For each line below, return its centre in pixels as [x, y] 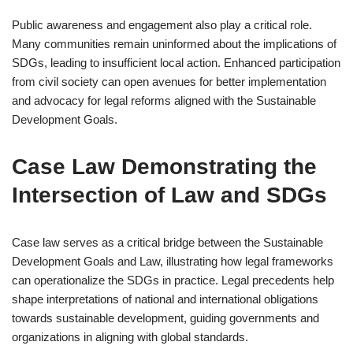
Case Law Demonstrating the [164, 167]
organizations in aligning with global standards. [130, 337]
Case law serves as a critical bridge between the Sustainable [167, 242]
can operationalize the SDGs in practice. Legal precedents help [173, 280]
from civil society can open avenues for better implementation [169, 82]
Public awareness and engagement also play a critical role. [162, 25]
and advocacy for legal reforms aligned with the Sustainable [164, 100]
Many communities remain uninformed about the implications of [174, 44]
